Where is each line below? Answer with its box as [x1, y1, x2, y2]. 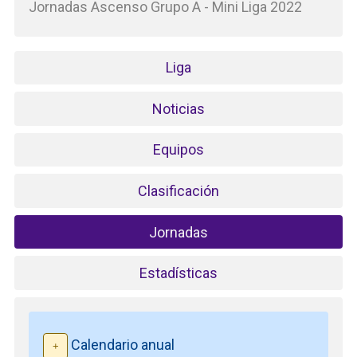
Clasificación [138, 182, 219, 200]
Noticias [152, 100, 205, 117]
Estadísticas [139, 265, 218, 282]
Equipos [153, 141, 204, 159]
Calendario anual [68, 336, 175, 354]
